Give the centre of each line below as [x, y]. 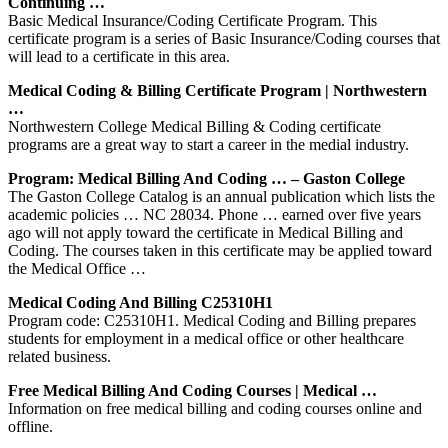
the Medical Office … [77, 268]
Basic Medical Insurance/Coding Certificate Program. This [192, 20]
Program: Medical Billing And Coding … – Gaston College [206, 178]
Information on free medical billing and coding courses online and [215, 408]
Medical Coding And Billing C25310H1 [140, 302]
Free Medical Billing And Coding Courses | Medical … [192, 390]
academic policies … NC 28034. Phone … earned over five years [214, 214]
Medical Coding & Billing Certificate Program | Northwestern [217, 90]
